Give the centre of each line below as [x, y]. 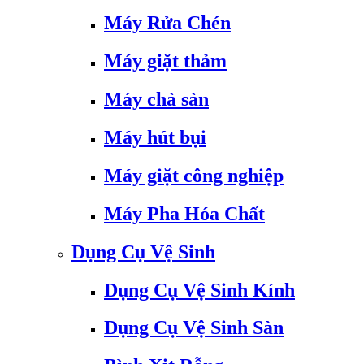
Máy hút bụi [155, 137]
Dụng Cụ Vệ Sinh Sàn [194, 328]
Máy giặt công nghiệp [194, 175]
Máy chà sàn [156, 99]
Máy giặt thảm [165, 61]
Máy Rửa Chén [167, 23]
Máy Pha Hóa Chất [184, 213]
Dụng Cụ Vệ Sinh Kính [199, 290]
